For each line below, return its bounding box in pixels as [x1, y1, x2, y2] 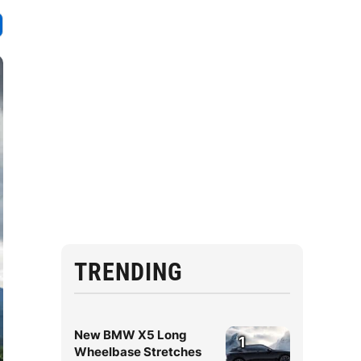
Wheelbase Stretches [74, 344, 201, 359]
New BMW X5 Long [74, 327, 187, 342]
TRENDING [74, 258, 183, 286]
